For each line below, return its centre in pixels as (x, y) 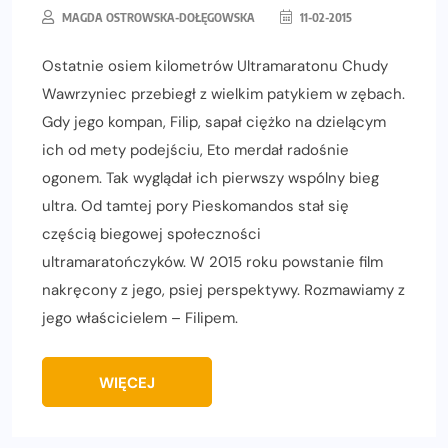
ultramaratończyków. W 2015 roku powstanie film (212, 261)
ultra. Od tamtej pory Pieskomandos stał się (195, 205)
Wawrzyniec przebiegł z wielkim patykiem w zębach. (223, 93)
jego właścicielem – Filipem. (140, 317)
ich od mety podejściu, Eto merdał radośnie (195, 149)
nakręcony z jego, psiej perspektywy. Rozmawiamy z (223, 289)
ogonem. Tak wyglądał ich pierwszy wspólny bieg (210, 177)
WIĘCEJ (127, 382)
